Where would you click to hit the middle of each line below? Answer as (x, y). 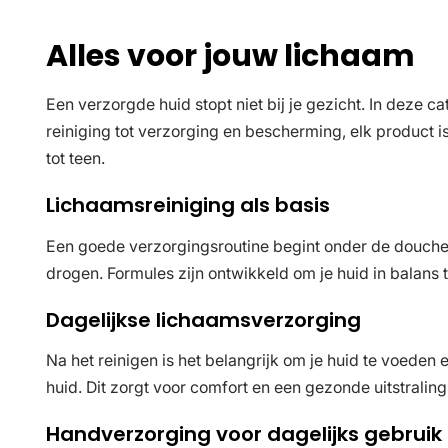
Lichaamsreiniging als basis (188, 204)
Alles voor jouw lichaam (230, 55)
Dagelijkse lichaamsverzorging (203, 319)
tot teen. (75, 158)
